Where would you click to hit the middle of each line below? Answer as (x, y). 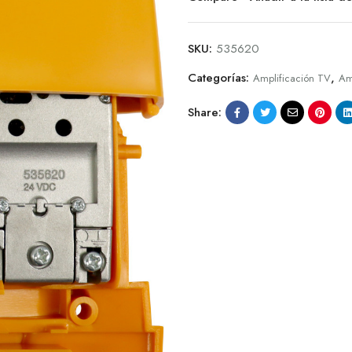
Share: (205, 112)
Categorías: (220, 78)
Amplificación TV (292, 79)
